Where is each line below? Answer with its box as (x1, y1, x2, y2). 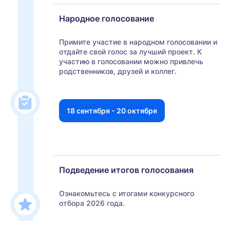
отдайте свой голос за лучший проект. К (59, 47, 202, 56)
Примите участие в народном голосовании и (59, 37, 217, 47)
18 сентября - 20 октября (67, 106, 157, 115)
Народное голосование (59, 13, 154, 24)
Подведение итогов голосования (59, 165, 194, 175)
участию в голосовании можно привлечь (59, 57, 203, 66)
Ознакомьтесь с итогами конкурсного (59, 189, 194, 198)
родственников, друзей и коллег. (59, 67, 177, 76)
